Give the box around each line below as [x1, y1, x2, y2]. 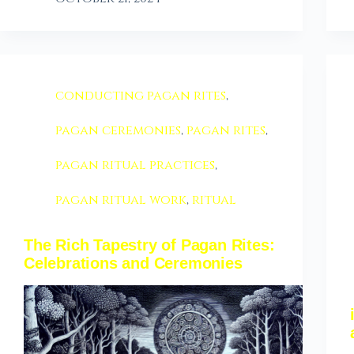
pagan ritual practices [55, 156, 215, 175]
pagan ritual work [55, 191, 186, 209]
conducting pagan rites [55, 87, 226, 105]
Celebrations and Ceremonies [24, 254, 247, 273]
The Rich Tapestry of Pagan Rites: [24, 236, 275, 254]
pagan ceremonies [55, 122, 181, 140]
